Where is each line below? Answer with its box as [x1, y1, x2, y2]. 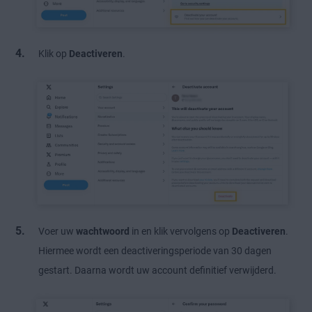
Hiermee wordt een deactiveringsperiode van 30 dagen [38, 245, 272, 257]
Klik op [38, 47, 69, 59]
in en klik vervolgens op [130, 226, 232, 237]
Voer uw [38, 226, 76, 237]
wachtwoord [76, 226, 130, 237]
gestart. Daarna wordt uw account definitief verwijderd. [38, 265, 276, 276]
